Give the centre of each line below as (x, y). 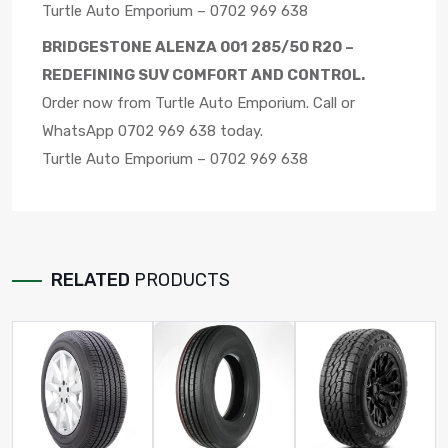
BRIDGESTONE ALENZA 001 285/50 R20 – (198, 46)
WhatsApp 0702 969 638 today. (152, 130)
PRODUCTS (182, 279)
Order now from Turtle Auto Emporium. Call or (198, 102)
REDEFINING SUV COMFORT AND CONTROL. (203, 74)
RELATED (92, 279)
